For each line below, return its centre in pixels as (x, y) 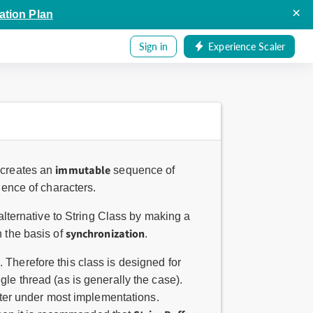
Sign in (153, 46)
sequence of (143, 170)
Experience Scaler (247, 46)
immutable (83, 170)
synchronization (105, 233)
